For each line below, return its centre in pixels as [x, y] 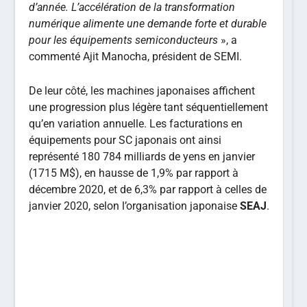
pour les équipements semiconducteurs [124, 40]
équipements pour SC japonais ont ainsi [125, 140]
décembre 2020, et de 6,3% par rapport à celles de [148, 189]
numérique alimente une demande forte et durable [148, 24]
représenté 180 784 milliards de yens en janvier [142, 156]
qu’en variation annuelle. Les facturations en [136, 123]
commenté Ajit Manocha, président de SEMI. [136, 57]
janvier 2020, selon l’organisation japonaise [135, 206]
